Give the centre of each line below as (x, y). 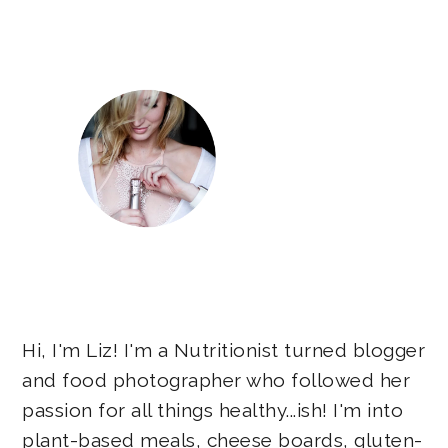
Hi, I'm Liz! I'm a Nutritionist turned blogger (224, 350)
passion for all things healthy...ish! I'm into (213, 410)
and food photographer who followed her (216, 380)
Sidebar (86, 28)
